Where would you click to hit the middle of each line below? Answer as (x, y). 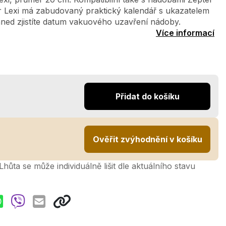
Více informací (185, 33)
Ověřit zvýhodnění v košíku (147, 139)
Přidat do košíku (147, 96)
